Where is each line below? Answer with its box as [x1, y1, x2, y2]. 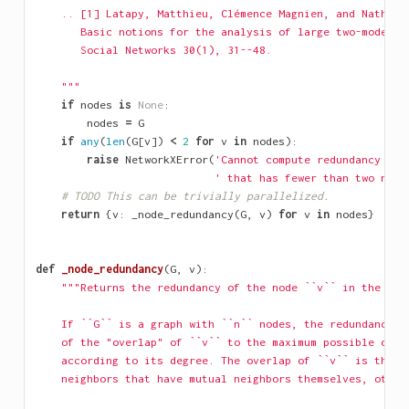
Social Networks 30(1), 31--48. [35, 43, 272, 58]
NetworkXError [124, 152, 208, 167]
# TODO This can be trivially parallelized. [60, 189, 330, 204]
